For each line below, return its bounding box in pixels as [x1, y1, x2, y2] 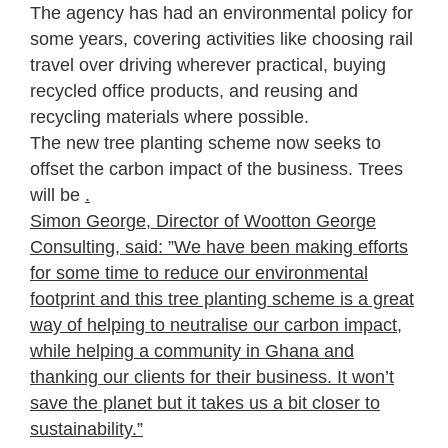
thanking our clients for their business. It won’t [30, 366, 394, 387]
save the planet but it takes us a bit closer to [30, 392, 380, 413]
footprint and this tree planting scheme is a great [30, 288, 414, 309]
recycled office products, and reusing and [30, 80, 358, 101]
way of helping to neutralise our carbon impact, [30, 314, 402, 335]
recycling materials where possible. [30, 106, 309, 127]
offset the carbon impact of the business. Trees [30, 158, 403, 179]
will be [30, 184, 85, 205]
